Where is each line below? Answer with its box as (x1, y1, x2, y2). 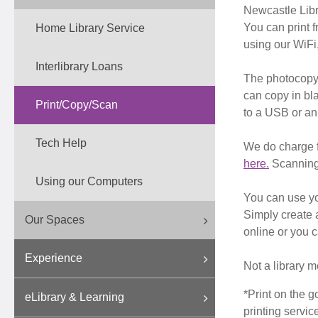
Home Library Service (35, 22, 145, 34)
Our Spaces (25, 214, 84, 226)
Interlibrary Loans (35, 60, 123, 72)
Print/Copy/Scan (35, 99, 118, 111)
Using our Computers (35, 175, 143, 187)
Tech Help (35, 137, 87, 149)
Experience (25, 252, 82, 264)
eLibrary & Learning (25, 291, 124, 303)
